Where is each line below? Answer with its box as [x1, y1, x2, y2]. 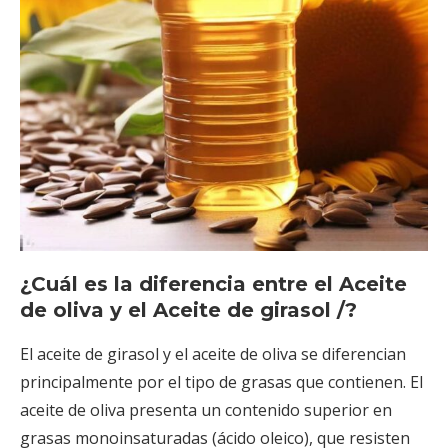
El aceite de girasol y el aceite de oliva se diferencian [20, 342, 406, 365]
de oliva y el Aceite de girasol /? [20, 297, 357, 322]
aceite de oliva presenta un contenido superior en [20, 398, 392, 421]
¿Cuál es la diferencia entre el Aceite [20, 271, 407, 296]
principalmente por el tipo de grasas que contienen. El [20, 370, 423, 393]
